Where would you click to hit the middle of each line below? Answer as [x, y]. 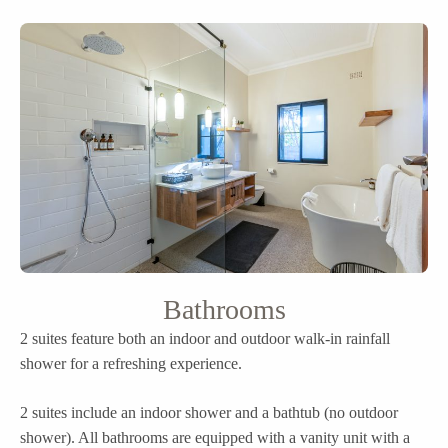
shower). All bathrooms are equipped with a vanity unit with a [215, 437]
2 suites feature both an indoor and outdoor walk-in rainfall [205, 338]
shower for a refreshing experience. [131, 363]
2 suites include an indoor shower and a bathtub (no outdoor [209, 412]
